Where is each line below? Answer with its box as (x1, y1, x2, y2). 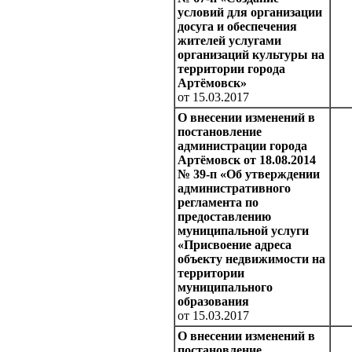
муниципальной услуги (178, 224, 309, 238)
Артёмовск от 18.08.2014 (178, 153, 316, 167)
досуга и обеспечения (178, 20, 297, 34)
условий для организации (178, 5, 322, 20)
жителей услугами (178, 34, 281, 48)
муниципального (178, 280, 273, 295)
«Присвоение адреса (178, 238, 291, 252)
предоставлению (178, 210, 271, 224)
